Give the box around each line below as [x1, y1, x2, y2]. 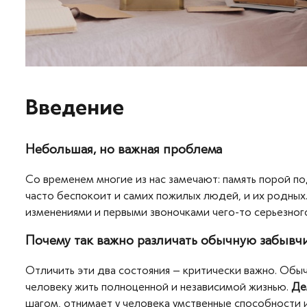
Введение [25, 94, 124, 120]
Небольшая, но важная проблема [25, 141, 222, 157]
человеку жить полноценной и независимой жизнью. [25, 280, 291, 294]
